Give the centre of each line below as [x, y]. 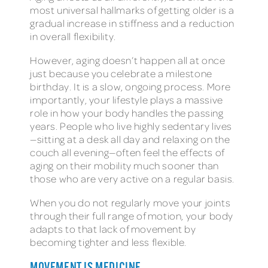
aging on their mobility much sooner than [125, 166]
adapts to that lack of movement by [113, 229]
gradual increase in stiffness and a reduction [133, 23]
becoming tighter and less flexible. [109, 242]
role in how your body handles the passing [127, 113]
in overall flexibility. [73, 36]
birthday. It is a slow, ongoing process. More [131, 87]
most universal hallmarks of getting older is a [132, 10]
